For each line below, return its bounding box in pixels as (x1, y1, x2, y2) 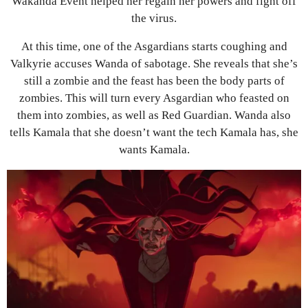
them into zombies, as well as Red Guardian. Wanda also (17, 109, 291, 122)
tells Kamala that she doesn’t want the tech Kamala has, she (10, 126, 298, 140)
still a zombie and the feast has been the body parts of (23, 74, 285, 88)
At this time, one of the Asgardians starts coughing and (21, 40, 287, 54)
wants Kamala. (118, 143, 190, 157)
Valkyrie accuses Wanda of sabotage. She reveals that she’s (10, 57, 298, 71)
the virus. (131, 11, 177, 25)
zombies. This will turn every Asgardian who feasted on (19, 91, 289, 105)
